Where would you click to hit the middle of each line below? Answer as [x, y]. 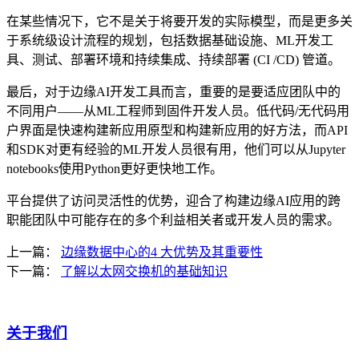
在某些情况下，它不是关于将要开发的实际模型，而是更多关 [179, 21]
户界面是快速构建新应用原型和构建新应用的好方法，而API [177, 130]
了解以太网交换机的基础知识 [144, 271]
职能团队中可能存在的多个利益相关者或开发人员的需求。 [173, 220]
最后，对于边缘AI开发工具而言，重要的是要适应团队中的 [173, 91]
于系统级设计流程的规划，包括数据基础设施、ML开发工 [170, 40]
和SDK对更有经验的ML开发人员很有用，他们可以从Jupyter [176, 149]
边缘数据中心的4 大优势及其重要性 [162, 252]
